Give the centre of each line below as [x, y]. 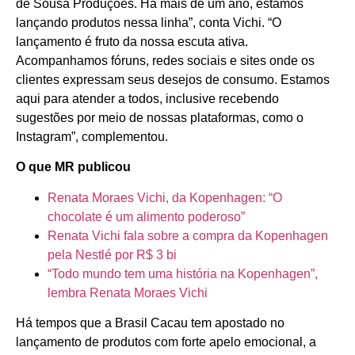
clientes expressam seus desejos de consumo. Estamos [173, 79]
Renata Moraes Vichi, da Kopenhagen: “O [165, 197]
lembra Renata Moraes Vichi [128, 292]
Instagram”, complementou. [92, 136]
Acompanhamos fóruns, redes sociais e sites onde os [165, 60]
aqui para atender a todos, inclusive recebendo [147, 98]
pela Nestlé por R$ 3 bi [112, 254]
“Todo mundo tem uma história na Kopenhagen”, [183, 273]
